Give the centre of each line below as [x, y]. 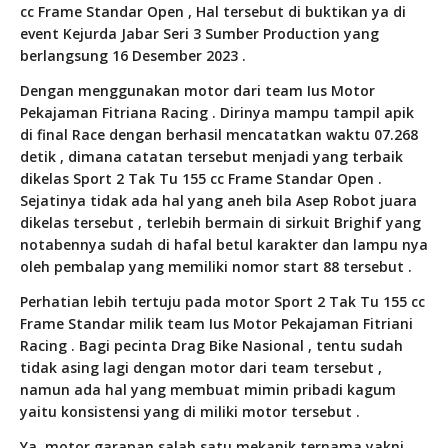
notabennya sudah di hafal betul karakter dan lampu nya [224, 245]
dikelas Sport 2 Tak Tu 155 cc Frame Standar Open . [201, 179]
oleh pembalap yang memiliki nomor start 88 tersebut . [216, 267]
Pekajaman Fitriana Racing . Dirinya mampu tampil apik [217, 113]
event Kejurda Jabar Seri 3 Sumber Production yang [199, 34]
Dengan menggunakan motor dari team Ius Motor [197, 91]
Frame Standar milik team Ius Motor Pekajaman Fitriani [216, 324]
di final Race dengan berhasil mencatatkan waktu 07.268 [219, 135]
